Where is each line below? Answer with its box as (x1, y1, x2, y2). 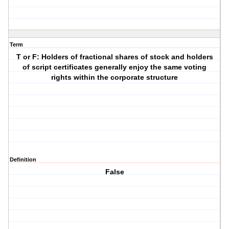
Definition (10, 156, 36, 163)
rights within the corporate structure (51, 73, 178, 82)
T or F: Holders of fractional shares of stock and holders (16, 53, 213, 61)
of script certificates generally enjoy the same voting (22, 63, 207, 72)
